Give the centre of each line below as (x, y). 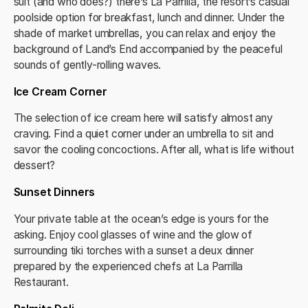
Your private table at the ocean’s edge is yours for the (141, 219)
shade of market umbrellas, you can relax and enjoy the (145, 33)
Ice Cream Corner (60, 91)
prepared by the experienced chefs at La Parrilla (128, 266)
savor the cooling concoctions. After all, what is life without (154, 150)
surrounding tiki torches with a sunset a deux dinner (133, 250)
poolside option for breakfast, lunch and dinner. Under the (149, 17)
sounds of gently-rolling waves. (87, 65)
